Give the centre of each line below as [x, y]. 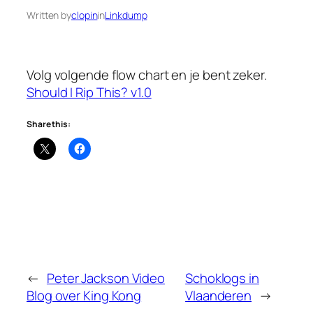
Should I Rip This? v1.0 [89, 92]
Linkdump [126, 15]
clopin [85, 15]
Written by [49, 15]
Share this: [49, 124]
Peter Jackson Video [106, 278]
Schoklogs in [222, 278]
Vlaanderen [219, 295]
